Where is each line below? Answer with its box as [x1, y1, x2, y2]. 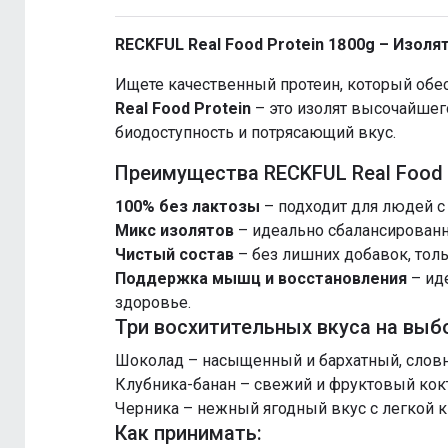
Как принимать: [115, 421, 262, 446]
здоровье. [115, 293, 191, 313]
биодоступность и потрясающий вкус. [115, 123, 396, 143]
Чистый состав [115, 245, 234, 265]
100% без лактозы [115, 197, 260, 217]
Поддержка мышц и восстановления [115, 269, 407, 289]
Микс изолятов [115, 221, 234, 241]
